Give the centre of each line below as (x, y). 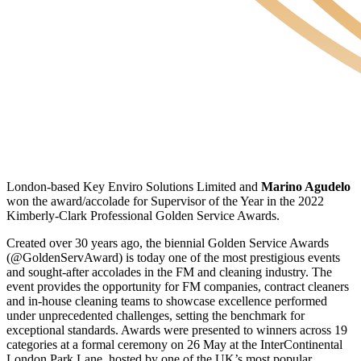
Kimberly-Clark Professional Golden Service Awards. (143, 215)
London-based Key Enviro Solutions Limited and (134, 186)
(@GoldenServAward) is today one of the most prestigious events (173, 257)
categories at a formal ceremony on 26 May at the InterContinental (174, 344)
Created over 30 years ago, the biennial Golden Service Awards (168, 243)
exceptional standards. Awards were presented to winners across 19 (177, 330)
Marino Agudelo (306, 186)
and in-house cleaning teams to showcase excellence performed (167, 301)
